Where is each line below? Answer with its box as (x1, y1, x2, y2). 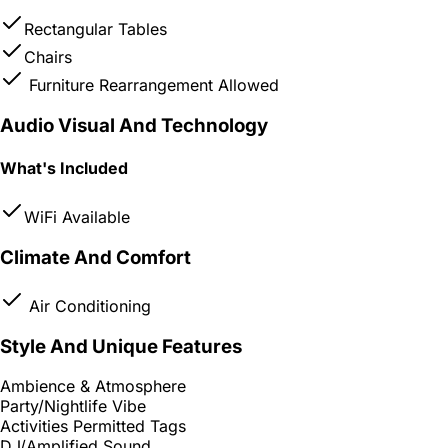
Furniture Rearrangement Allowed (24, 75, 279, 96)
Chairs (24, 47, 72, 68)
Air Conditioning (24, 295, 151, 316)
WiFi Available (24, 207, 130, 228)
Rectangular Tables (24, 19, 167, 40)
